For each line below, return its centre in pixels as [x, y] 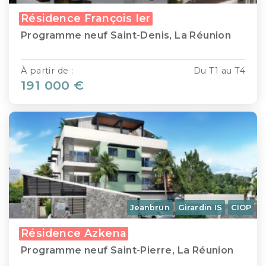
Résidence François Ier [86, 18]
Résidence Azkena [74, 233]
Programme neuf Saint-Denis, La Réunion [126, 36]
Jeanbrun [150, 207]
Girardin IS [200, 207]
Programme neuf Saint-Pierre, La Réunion [127, 250]
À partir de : [47, 71]
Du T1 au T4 [219, 71]
